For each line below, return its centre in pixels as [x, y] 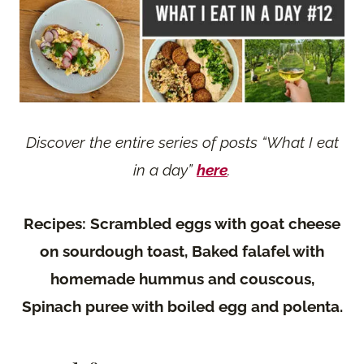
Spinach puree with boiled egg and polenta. [182, 306]
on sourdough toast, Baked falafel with [182, 251]
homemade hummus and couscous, [182, 278]
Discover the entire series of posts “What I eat [182, 142]
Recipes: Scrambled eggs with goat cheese [182, 223]
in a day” [165, 169]
